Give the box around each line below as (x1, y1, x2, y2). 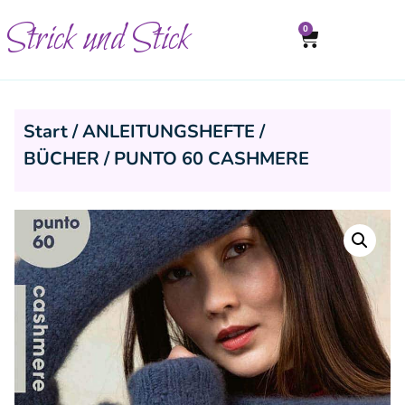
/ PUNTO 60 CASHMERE (99, 146, 309, 171)
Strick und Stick (7, 14, 189, 65)
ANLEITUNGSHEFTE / (82, 119, 265, 144)
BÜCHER (24, 146, 99, 171)
